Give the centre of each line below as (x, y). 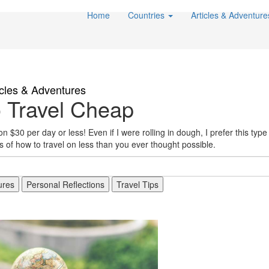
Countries (147, 15)
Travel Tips (138, 185)
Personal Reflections (65, 185)
